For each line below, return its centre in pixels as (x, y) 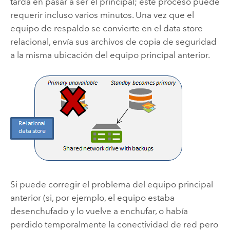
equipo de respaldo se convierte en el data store (106, 28)
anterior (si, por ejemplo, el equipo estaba (92, 197)
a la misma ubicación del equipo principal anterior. (110, 55)
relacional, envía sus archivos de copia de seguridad (113, 42)
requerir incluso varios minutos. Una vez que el (102, 15)
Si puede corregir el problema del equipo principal (111, 184)
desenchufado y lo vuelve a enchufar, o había (99, 211)
